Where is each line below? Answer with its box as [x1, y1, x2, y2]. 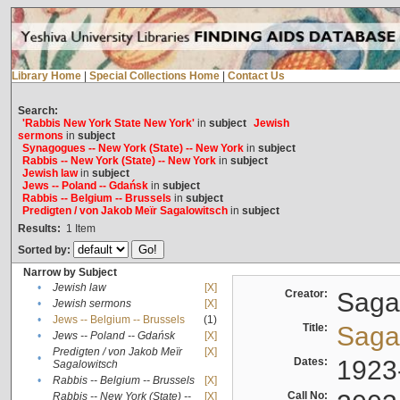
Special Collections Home [88, 70, 220, 83]
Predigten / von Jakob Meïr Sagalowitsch [21, 204, 228, 218]
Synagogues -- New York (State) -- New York [21, 142, 244, 155]
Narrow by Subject [22, 266, 117, 279]
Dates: [293, 355, 333, 369]
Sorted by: [17, 244, 73, 257]
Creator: [284, 287, 333, 301]
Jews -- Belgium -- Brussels [52, 313, 185, 327]
